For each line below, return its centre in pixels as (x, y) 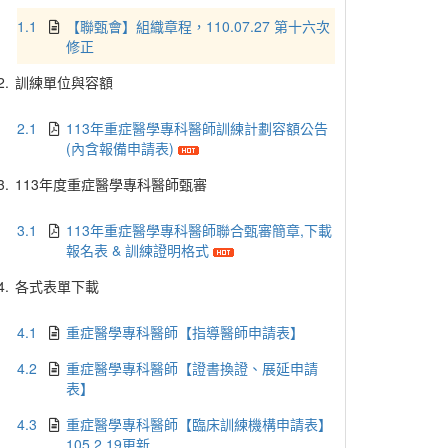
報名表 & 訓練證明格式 (140, 250)
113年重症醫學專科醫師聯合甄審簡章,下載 (199, 230)
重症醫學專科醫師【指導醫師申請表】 (185, 332)
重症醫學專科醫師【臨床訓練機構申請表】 (199, 424)
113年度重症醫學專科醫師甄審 (111, 184)
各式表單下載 (57, 286)
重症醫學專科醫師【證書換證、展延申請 (192, 368)
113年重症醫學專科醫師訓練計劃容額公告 (197, 128)
